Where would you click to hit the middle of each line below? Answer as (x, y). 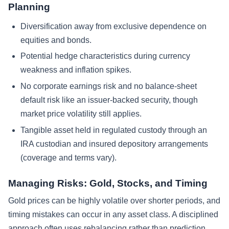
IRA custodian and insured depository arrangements (114, 144)
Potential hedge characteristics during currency (105, 56)
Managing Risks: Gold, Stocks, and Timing (108, 184)
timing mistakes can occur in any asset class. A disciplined (113, 215)
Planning (29, 7)
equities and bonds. (56, 40)
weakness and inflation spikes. (76, 70)
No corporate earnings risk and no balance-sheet (109, 86)
